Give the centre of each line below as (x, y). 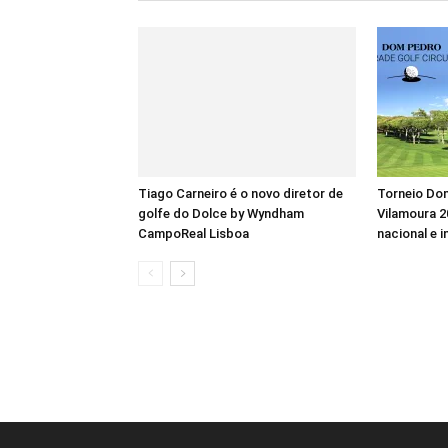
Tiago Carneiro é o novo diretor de (240, 193)
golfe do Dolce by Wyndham (221, 213)
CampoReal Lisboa (193, 233)
